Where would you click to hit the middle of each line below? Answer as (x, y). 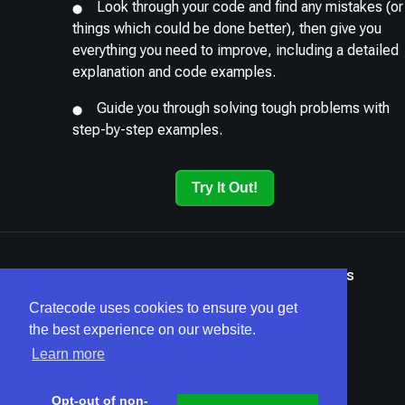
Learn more (69, 354)
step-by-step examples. (147, 129)
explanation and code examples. (174, 71)
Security (203, 275)
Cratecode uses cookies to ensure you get (163, 308)
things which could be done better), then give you (227, 28)
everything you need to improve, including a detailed (235, 50)
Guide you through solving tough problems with (243, 108)
